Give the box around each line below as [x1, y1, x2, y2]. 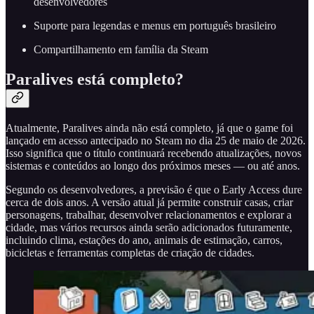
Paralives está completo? [6, 70, 184, 89]
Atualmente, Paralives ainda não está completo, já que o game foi [6, 122, 293, 135]
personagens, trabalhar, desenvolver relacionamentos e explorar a [6, 209, 292, 221]
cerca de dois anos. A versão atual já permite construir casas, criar [6, 196, 293, 209]
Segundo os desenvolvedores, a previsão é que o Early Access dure [6, 184, 302, 196]
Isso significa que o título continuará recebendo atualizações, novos [6, 147, 301, 160]
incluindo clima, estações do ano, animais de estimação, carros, [6, 234, 282, 247]
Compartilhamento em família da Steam [34, 43, 208, 56]
